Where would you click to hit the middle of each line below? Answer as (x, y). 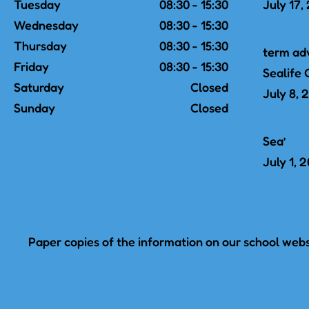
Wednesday (46, 24)
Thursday (40, 45)
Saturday (39, 87)
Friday (31, 66)
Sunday (34, 107)
